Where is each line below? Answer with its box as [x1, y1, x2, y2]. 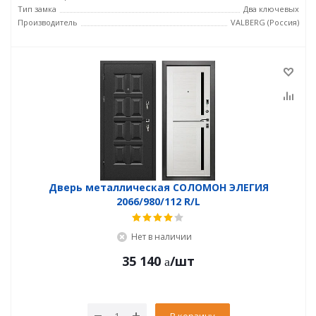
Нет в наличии [130, 231, 192, 243]
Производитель [18, 17, 78, 28]
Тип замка [18, 4, 56, 14]
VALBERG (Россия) [231, 17, 299, 28]
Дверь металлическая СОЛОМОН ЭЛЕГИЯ [48, 181, 269, 194]
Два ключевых [243, 4, 299, 14]
